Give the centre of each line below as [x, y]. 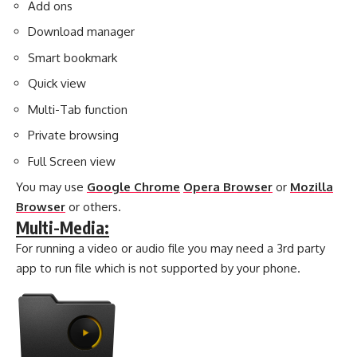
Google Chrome [133, 187]
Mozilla [312, 187]
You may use [51, 187]
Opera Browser [228, 187]
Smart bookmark [73, 57]
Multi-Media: [63, 228]
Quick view [57, 84]
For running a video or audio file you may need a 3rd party [171, 249]
